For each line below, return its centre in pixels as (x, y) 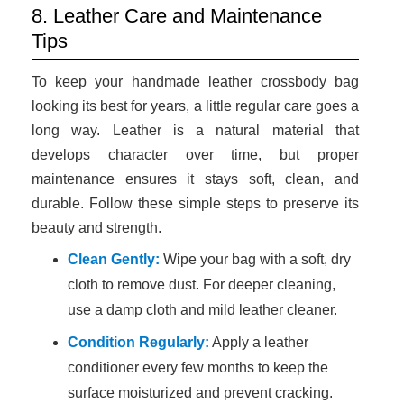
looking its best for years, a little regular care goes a (195, 106)
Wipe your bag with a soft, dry (255, 259)
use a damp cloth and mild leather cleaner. (202, 309)
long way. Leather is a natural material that (195, 130)
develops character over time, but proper (195, 154)
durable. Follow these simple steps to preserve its (195, 203)
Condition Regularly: (138, 342)
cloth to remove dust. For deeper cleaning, (202, 284)
